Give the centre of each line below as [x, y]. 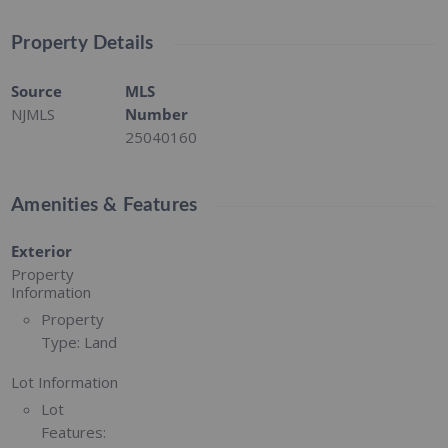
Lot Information [65, 381]
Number [157, 113]
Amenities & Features [104, 205]
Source [37, 90]
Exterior [42, 250]
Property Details [82, 43]
